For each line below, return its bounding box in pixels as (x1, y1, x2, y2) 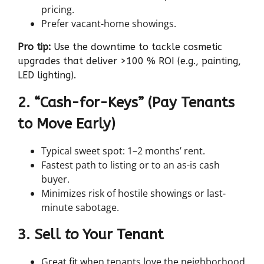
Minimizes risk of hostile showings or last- (41, 186, 226, 200)
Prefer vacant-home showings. (41, 16, 176, 30)
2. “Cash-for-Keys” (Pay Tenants (18, 94, 235, 111)
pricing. (41, 2, 74, 16)
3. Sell (18, 226, 65, 243)
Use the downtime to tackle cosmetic (51, 41, 222, 52)
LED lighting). (18, 69, 76, 81)
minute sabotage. (41, 200, 119, 214)
